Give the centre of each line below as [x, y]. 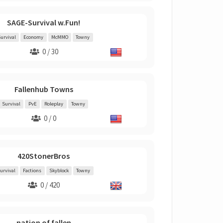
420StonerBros [44, 156]
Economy [34, 37]
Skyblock [59, 170]
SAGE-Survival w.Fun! [44, 22]
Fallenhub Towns [44, 89]
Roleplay [54, 104]
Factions [32, 170]
